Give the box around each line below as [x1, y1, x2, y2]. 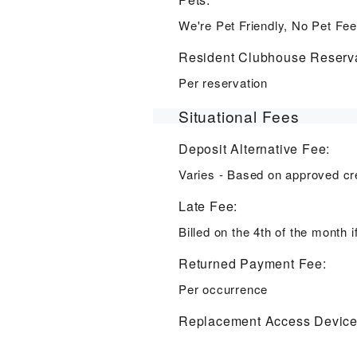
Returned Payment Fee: [178, 253, 327, 273]
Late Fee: [178, 196, 238, 215]
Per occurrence [178, 280, 269, 297]
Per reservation [178, 73, 268, 91]
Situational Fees [178, 104, 300, 127]
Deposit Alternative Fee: [178, 139, 331, 158]
